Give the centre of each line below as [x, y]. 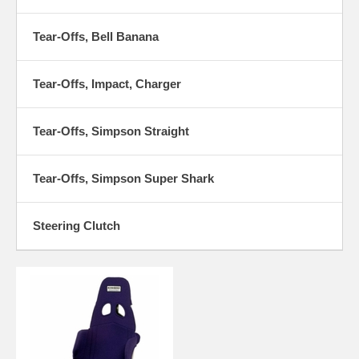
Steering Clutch [77, 225]
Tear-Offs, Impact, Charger [107, 83]
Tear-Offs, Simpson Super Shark [123, 178]
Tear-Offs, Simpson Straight [111, 131]
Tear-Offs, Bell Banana [96, 36]
